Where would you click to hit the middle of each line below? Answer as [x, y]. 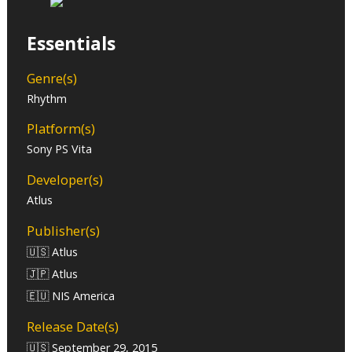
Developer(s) [65, 179]
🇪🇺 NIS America [71, 295]
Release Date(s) [73, 327]
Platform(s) [61, 129]
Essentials [71, 43]
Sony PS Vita [60, 149]
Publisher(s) [64, 230]
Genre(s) [52, 78]
